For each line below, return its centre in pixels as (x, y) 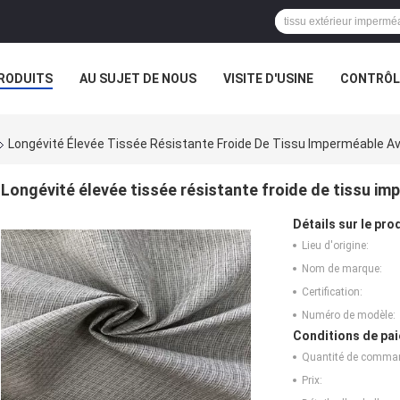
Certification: (332, 292)
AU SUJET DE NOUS (138, 79)
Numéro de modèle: (349, 316)
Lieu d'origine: (335, 246)
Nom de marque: (342, 269)
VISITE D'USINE (268, 79)
